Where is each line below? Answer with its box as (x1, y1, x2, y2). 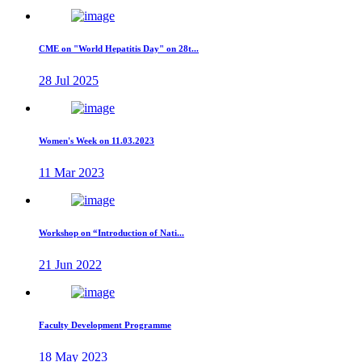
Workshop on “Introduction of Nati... (39, 228, 184, 238)
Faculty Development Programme (39, 320, 171, 330)
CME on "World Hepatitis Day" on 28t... (39, 44, 199, 54)
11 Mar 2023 (39, 166, 104, 180)
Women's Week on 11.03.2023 (39, 136, 154, 146)
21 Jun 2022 (39, 258, 102, 272)
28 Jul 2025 (39, 74, 99, 88)
